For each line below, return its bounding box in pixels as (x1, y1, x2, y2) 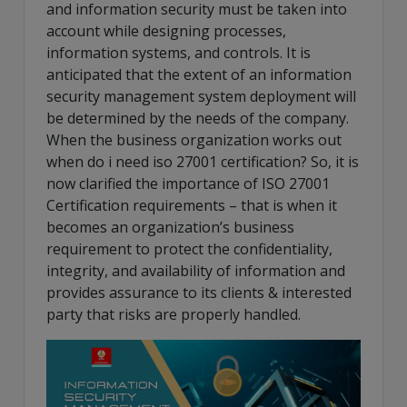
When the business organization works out (46, 129, 342, 150)
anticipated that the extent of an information (46, 64, 352, 84)
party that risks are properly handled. (46, 303, 301, 324)
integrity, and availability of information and (46, 260, 345, 281)
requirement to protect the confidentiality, (46, 238, 333, 259)
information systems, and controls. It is (46, 42, 311, 63)
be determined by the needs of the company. (46, 107, 349, 128)
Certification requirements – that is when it (46, 194, 337, 215)
